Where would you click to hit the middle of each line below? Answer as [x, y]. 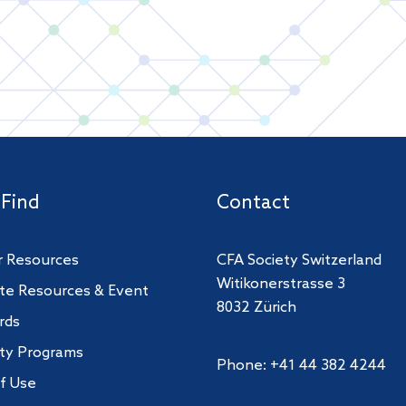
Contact [253, 203]
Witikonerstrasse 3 [280, 284]
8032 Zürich [256, 307]
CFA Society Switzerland [299, 260]
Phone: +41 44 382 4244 [301, 365]
